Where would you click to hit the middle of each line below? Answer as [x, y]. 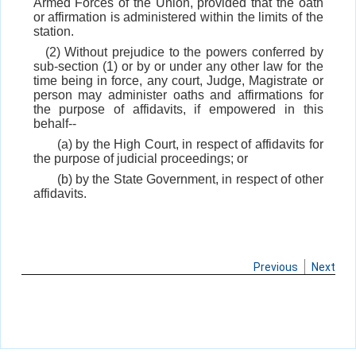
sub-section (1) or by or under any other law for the [178, 67]
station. [53, 32]
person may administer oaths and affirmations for [178, 95]
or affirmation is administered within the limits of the [178, 17]
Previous [275, 267]
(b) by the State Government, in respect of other [190, 180]
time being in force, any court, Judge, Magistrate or [178, 81]
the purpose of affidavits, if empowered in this [178, 110]
